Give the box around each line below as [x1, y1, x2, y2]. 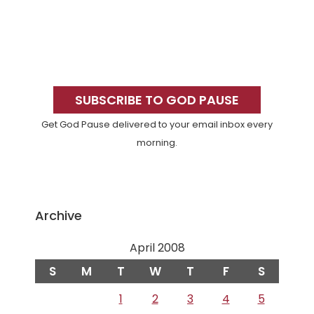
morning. [137, 137, 177, 149]
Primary [13, 61, 98, 91]
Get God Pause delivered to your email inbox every [41, 118, 273, 131]
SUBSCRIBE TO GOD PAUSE [75, 91, 239, 109]
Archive [35, 206, 82, 224]
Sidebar [13, 86, 96, 116]
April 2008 [129, 239, 185, 256]
